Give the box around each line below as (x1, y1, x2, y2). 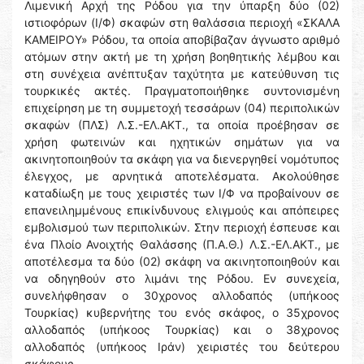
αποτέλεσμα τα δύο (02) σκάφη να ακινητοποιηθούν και (24, 254, 340, 269)
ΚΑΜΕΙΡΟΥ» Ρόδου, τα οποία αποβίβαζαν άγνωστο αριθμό (24, 32, 340, 47)
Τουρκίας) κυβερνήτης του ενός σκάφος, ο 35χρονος (24, 305, 340, 320)
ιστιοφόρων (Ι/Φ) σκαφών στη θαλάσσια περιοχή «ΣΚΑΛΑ (24, 15, 340, 30)
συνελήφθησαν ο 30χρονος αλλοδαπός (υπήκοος (24, 288, 340, 303)
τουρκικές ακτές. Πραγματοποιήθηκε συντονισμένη (24, 84, 340, 98)
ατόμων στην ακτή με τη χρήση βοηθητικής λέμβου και (24, 50, 340, 64)
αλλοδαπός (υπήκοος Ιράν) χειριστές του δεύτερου (24, 340, 340, 354)
